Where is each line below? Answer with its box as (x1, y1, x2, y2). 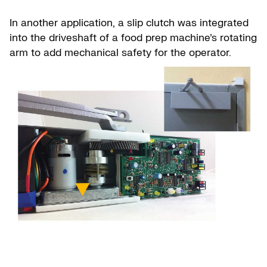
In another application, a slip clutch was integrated (10, 17, 249, 30)
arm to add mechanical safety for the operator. (10, 46, 231, 60)
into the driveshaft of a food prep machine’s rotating (10, 32, 257, 45)
